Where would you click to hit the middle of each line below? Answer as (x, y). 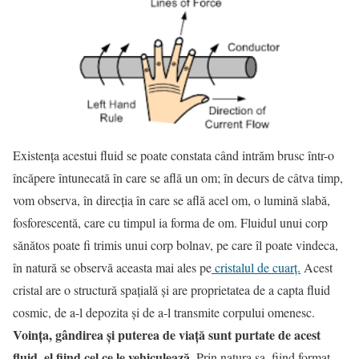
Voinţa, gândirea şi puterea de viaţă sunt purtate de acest (167, 335)
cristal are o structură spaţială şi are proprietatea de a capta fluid (171, 290)
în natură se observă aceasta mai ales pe (112, 268)
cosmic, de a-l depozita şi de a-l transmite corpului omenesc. (164, 313)
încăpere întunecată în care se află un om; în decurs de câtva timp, (178, 178)
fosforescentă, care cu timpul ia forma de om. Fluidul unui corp (170, 223)
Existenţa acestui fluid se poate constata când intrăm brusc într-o (173, 155)
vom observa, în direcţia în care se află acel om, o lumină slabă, (171, 200)
